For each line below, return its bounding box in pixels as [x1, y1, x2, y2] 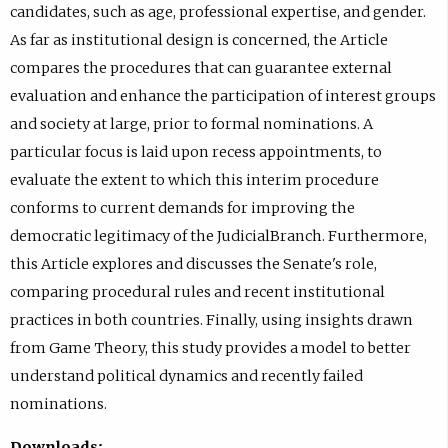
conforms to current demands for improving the [9, 199, 355, 218]
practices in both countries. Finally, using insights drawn [9, 311, 413, 330]
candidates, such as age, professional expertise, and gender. [9, 3, 426, 22]
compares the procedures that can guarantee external [9, 59, 392, 78]
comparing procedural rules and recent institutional [9, 283, 385, 302]
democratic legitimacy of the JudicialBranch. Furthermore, [9, 227, 427, 246]
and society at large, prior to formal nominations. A [9, 115, 373, 134]
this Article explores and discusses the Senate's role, [9, 255, 377, 274]
